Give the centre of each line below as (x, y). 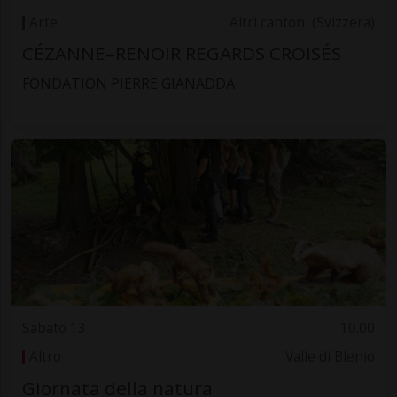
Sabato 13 (54, 328)
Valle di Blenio (331, 357)
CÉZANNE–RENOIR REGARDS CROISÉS (181, 54)
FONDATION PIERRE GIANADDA (128, 84)
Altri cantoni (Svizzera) (303, 22)
